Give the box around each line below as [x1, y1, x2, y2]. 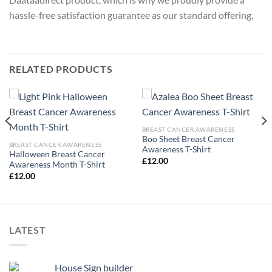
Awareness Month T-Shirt [8, 160, 105, 170]
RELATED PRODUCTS [9, 63, 113, 75]
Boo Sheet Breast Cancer [141, 134, 235, 144]
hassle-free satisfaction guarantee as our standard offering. [9, 9, 253, 21]
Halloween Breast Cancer [8, 149, 105, 160]
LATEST [9, 224, 46, 236]
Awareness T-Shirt [141, 144, 211, 155]
